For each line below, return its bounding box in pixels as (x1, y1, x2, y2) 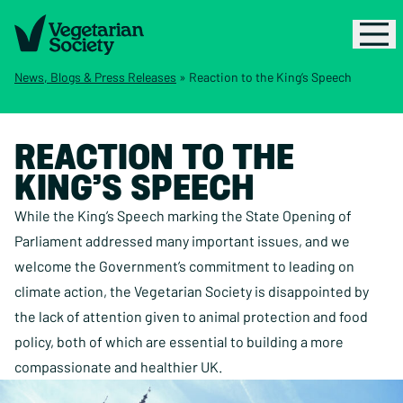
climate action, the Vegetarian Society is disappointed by (14, 282, 369, 300)
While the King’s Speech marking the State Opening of (14, 207, 352, 224)
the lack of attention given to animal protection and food (14, 308, 368, 325)
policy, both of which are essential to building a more (14, 333, 344, 350)
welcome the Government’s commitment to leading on (14, 257, 354, 274)
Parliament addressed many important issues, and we (14, 232, 350, 249)
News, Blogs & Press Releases (14, 69, 176, 85)
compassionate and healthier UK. (14, 358, 225, 375)
